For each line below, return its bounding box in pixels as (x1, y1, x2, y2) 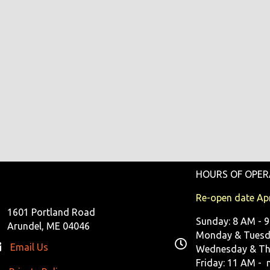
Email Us (10, 242, 48, 253)
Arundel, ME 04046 (7, 221, 90, 232)
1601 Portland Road (7, 207, 95, 218)
